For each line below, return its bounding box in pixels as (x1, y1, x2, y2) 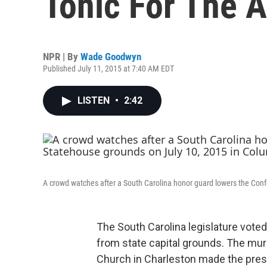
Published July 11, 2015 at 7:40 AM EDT (43, 64, 174, 73)
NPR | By (43, 51, 80, 63)
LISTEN (77, 95, 112, 106)
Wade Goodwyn (80, 51, 141, 63)
